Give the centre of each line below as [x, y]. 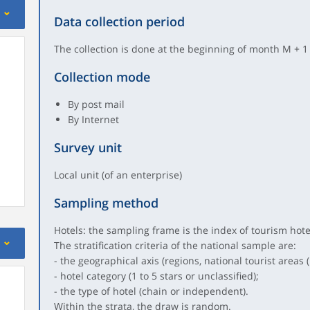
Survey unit [88, 147]
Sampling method [106, 203]
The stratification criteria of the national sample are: [175, 245]
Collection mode [102, 77]
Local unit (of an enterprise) [118, 175]
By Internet [93, 119]
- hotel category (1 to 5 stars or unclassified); [156, 276]
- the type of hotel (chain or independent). [151, 291]
